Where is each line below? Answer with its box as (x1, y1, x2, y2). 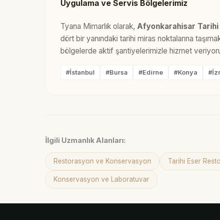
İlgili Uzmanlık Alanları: (45, 136, 126, 144)
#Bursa (106, 68, 128, 76)
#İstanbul (66, 68, 95, 76)
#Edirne (138, 68, 163, 76)
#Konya (174, 68, 197, 76)
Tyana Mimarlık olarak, (60, 22, 137, 31)
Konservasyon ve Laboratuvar (54, 175, 149, 183)
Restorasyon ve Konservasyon (54, 157, 151, 165)
